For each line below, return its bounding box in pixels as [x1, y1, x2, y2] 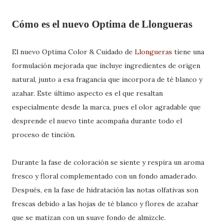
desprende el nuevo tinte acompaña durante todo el [12, 116, 182, 125]
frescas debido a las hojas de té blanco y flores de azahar [12, 199, 199, 208]
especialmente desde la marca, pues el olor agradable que [12, 103, 201, 111]
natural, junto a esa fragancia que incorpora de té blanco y [12, 75, 202, 84]
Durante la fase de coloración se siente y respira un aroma [12, 158, 204, 167]
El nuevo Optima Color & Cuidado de [12, 47, 135, 56]
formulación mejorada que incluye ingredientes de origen [12, 61, 200, 70]
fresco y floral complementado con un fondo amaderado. [12, 172, 197, 181]
